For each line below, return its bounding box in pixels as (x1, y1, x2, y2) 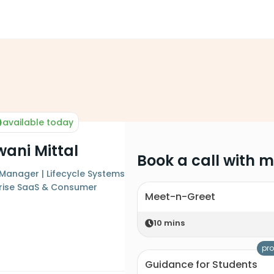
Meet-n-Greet (145, 190, 215, 204)
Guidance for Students (145, 257, 257, 272)
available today (2, 116, 73, 128)
